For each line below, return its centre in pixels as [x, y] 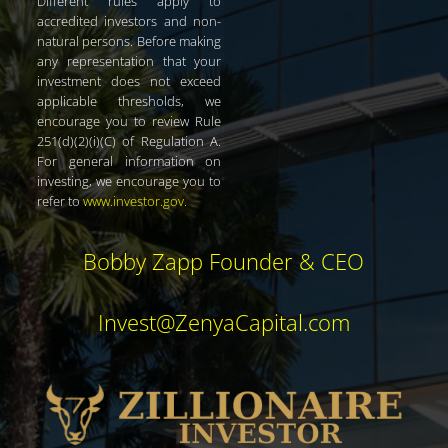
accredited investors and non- [129, 20]
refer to [60, 200]
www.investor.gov [133, 200]
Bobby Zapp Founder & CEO [224, 260]
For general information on [129, 160]
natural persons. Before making [129, 40]
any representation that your [129, 60]
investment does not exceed [129, 80]
